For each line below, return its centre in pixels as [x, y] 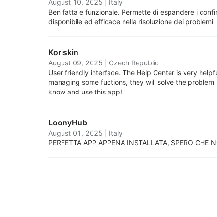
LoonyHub [68, 123]
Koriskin [63, 52]
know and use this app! [85, 92]
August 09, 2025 [76, 63]
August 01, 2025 [76, 133]
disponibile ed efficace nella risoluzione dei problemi [131, 22]
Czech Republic [134, 63]
